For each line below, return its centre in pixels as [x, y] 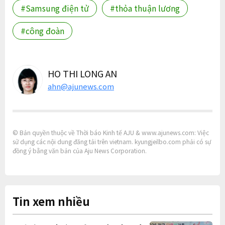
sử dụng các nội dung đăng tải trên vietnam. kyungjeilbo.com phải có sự [112, 141]
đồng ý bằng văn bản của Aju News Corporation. [80, 150]
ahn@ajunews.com [81, 86]
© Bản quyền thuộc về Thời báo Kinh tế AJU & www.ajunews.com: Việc [111, 132]
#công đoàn [42, 30]
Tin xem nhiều [51, 201]
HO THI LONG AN [82, 73]
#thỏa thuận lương [145, 8]
